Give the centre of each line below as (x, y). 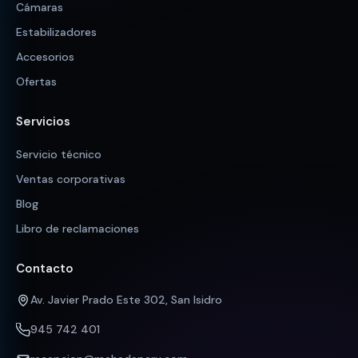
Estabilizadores (56, 32)
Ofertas (36, 82)
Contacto (45, 269)
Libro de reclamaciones (78, 229)
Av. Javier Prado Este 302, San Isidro (126, 300)
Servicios (43, 122)
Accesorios (45, 57)
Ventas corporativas (71, 179)
